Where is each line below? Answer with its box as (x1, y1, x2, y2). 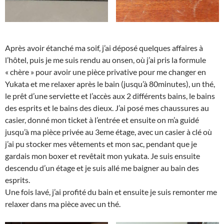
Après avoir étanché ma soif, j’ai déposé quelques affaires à (5, 43, 203, 53)
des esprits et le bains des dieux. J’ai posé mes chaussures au (5, 103, 209, 113)
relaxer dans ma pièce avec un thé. (5, 199, 120, 209)
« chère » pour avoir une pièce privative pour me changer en (5, 67, 206, 77)
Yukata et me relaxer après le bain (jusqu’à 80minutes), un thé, (5, 79, 215, 89)
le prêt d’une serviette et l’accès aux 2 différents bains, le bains (5, 91, 215, 101)
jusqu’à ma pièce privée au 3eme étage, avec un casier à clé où (5, 127, 212, 137)
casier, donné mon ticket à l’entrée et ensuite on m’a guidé (5, 115, 199, 125)
